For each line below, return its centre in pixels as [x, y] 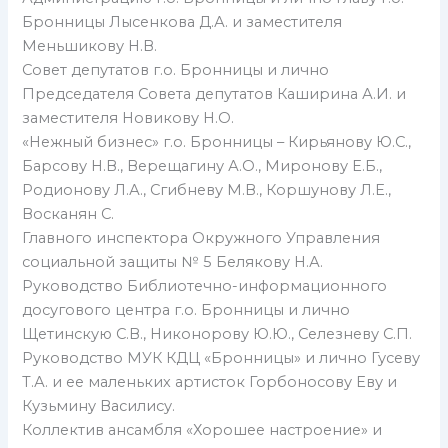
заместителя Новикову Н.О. [128, 118]
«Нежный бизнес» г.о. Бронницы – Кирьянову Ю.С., [217, 142]
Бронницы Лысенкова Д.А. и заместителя [182, 22]
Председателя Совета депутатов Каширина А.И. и [214, 94]
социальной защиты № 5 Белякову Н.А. [173, 262]
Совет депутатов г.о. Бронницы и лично [176, 70]
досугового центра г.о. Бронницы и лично [186, 310]
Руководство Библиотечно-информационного [205, 286]
